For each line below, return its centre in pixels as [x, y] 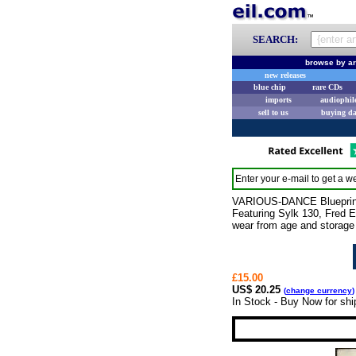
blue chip [270, 87]
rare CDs [327, 87]
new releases [285, 75]
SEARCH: [275, 39]
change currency [319, 290]
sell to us [273, 112]
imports [279, 100]
